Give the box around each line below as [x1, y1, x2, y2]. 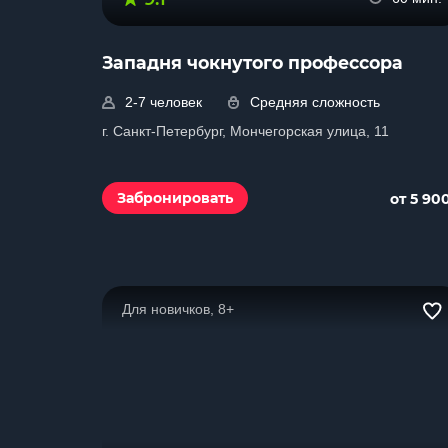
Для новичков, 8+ [122, 301, 234, 317]
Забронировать [117, 189, 233, 207]
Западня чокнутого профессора [102, 52, 403, 73]
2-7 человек [125, 94, 202, 110]
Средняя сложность [250, 94, 380, 110]
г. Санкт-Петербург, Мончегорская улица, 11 [102, 123, 389, 139]
